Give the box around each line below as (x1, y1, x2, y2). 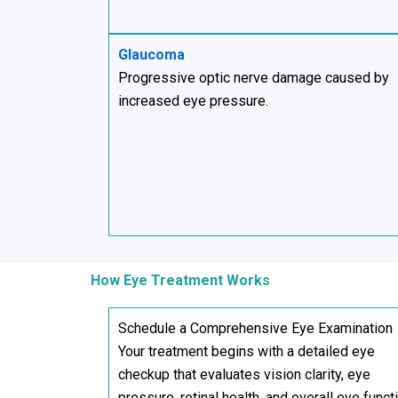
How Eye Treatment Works (91, 271, 270, 289)
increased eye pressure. (118, 92, 268, 110)
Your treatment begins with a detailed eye (118, 342, 375, 360)
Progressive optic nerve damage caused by (118, 69, 389, 87)
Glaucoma (118, 46, 185, 64)
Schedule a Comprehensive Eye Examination (118, 319, 393, 337)
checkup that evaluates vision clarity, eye (118, 365, 370, 383)
